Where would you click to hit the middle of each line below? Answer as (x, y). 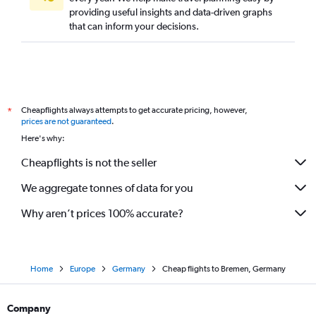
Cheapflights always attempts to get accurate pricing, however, (134, 110)
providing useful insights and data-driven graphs (171, 12)
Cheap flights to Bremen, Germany (224, 269)
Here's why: (43, 139)
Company (29, 309)
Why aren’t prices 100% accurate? (102, 213)
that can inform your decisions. (134, 26)
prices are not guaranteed (66, 122)
